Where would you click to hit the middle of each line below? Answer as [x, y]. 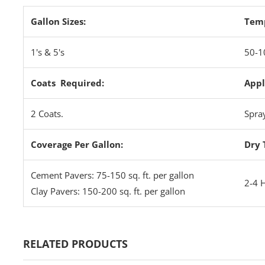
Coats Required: [68, 83]
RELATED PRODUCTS [76, 244]
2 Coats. [47, 114]
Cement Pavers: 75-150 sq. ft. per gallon [113, 175]
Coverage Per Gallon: [77, 144]
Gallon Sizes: [59, 21]
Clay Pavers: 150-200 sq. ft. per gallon [108, 191]
